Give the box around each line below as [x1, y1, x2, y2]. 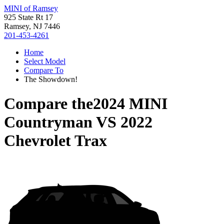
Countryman [4, 113, 92, 131]
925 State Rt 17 [4, 13, 53, 21]
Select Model [24, 57, 65, 65]
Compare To [24, 66, 63, 74]
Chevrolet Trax [4, 131, 107, 150]
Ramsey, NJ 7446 [4, 22, 60, 30]
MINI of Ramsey [4, 4, 58, 12]
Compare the [4, 94, 93, 113]
